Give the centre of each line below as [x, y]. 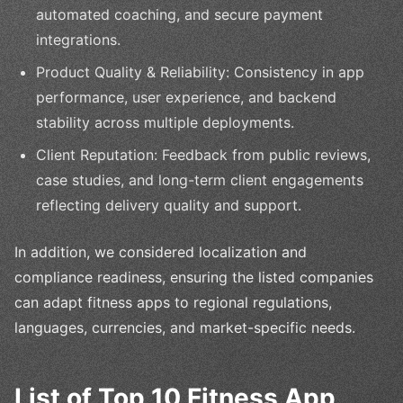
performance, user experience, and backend [186, 98]
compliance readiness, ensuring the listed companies [194, 278]
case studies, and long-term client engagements [200, 180]
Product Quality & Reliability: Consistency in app [200, 72]
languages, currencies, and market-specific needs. [185, 328]
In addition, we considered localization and [161, 252]
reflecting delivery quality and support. [169, 206]
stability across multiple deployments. [165, 123]
